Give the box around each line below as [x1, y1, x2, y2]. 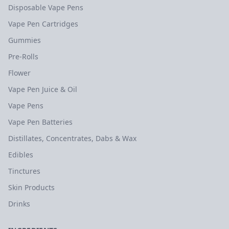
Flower [8, 68, 31, 78]
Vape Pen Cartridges [8, 19, 78, 29]
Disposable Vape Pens [8, 3, 83, 12]
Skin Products [8, 182, 55, 192]
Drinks [8, 199, 30, 209]
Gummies [8, 35, 41, 45]
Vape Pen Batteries [8, 117, 73, 127]
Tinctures [8, 166, 40, 176]
